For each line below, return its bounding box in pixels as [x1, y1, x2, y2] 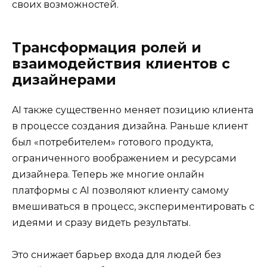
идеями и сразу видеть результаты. [12, 217, 191, 229]
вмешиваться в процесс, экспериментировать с [12, 201, 254, 213]
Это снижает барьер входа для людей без [12, 249, 221, 261]
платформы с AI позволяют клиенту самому [12, 185, 229, 197]
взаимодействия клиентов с [12, 55, 230, 73]
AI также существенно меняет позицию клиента [12, 104, 253, 116]
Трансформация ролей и [12, 39, 201, 57]
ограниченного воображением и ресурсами [12, 153, 237, 164]
